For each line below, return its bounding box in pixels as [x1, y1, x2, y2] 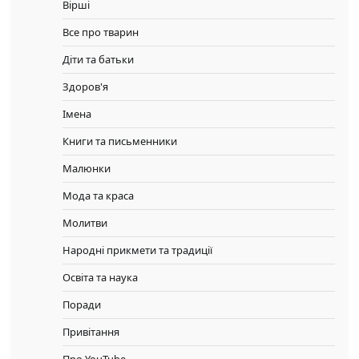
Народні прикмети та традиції [63, 243, 212, 258]
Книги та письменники [63, 134, 177, 149]
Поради [63, 297, 101, 313]
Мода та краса [63, 188, 134, 204]
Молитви [63, 216, 107, 231]
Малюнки [63, 161, 111, 176]
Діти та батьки [63, 52, 134, 67]
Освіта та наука [63, 270, 138, 285]
